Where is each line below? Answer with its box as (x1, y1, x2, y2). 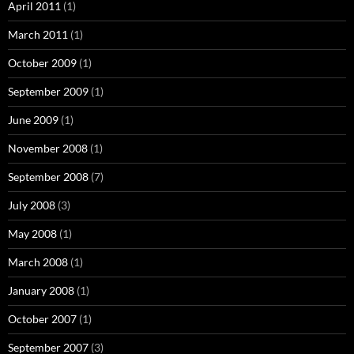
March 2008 (8, 255, 68, 269)
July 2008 (8, 198, 55, 213)
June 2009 (8, 113, 58, 127)
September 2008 (8, 170, 88, 184)
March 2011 (8, 28, 68, 42)
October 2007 (8, 312, 77, 326)
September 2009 (8, 85, 88, 99)
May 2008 (8, 227, 57, 241)
